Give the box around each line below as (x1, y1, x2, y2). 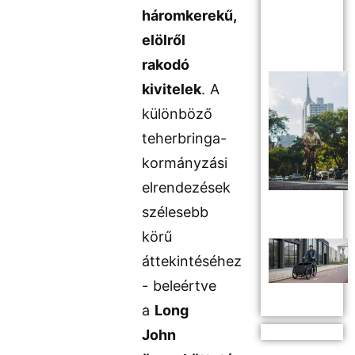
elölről (142, 32, 186, 49)
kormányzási (142, 155, 228, 172)
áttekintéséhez (142, 253, 242, 270)
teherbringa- (142, 130, 227, 147)
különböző (142, 105, 213, 123)
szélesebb (142, 204, 209, 221)
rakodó (142, 56, 190, 74)
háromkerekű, (142, 7, 237, 25)
